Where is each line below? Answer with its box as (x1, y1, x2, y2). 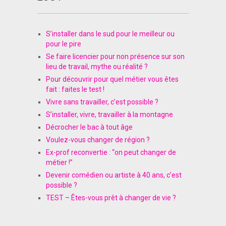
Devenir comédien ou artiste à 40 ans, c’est (45, 171, 182, 179)
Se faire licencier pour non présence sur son (45, 52, 185, 61)
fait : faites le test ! (45, 85, 104, 93)
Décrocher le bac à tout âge (45, 123, 133, 131)
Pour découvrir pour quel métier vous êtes (45, 75, 179, 83)
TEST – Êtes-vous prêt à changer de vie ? (45, 194, 176, 202)
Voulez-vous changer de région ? (45, 136, 150, 144)
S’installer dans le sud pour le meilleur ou (45, 30, 175, 38)
